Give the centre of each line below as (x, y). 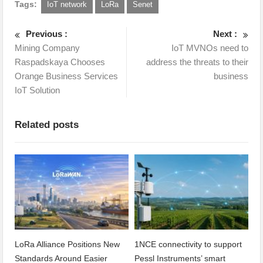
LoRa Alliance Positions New (68, 244)
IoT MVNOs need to (210, 48)
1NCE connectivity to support (188, 244)
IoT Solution (38, 90)
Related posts (47, 125)
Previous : (47, 34)
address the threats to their (197, 62)
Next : (225, 34)
